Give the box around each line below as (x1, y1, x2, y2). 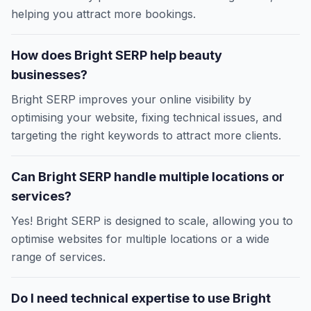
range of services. (11, 250, 106, 264)
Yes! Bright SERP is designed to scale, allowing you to (11, 214, 293, 228)
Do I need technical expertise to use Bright (11, 291, 271, 306)
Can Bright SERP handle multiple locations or (11, 169, 285, 185)
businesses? (11, 67, 87, 83)
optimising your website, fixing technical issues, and (11, 110, 282, 125)
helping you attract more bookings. (11, 7, 196, 22)
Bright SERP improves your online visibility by (11, 92, 251, 107)
